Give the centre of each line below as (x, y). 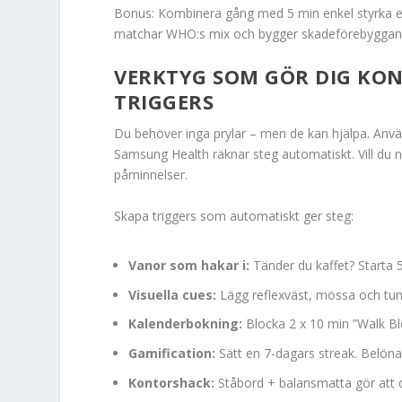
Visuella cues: (173, 294)
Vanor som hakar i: (189, 265)
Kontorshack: (172, 382)
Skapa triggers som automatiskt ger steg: (234, 215)
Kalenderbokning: (186, 324)
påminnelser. (151, 175)
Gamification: (172, 354)
